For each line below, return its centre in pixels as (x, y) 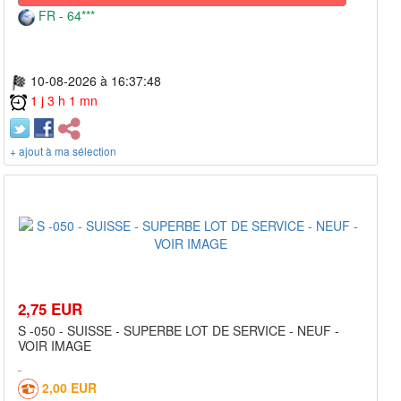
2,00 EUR (69, 387)
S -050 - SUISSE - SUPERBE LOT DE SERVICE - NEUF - (179, 330)
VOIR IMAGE (55, 345)
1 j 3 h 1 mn (64, 100)
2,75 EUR (50, 308)
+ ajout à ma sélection (63, 150)
